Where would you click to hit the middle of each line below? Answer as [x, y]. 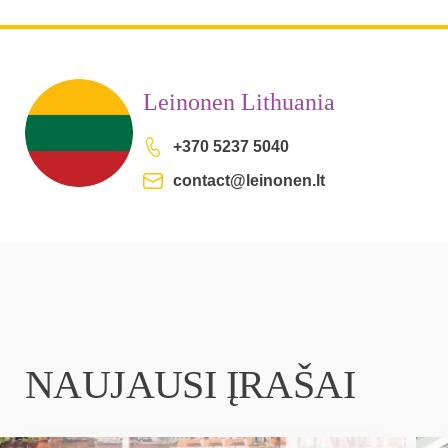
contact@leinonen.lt [249, 180]
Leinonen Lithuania [239, 102]
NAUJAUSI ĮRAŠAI [190, 384]
